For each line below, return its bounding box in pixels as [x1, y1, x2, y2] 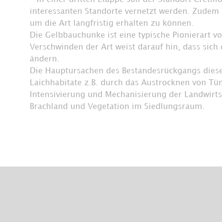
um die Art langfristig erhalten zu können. [30, 19, 194, 27]
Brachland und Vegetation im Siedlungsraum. [30, 103, 205, 111]
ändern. [30, 55, 59, 63]
